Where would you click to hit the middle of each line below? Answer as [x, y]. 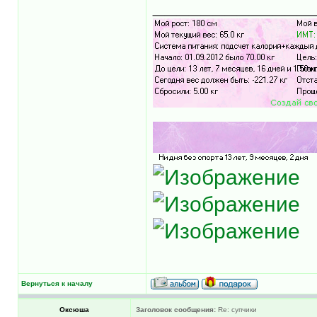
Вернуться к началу [57, 283]
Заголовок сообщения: [176, 309]
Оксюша [74, 309]
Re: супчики [236, 309]
